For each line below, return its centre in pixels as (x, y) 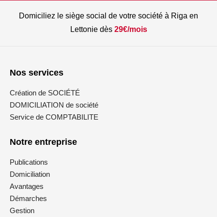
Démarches (28, 198)
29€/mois (131, 29)
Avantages (27, 186)
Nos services (37, 73)
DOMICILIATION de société (54, 105)
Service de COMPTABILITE (54, 117)
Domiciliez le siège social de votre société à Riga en (108, 16)
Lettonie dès (92, 29)
